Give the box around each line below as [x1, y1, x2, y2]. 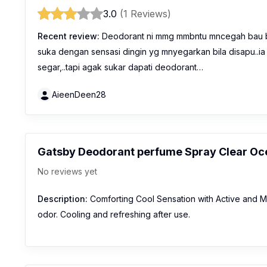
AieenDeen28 [52, 89, 106, 100]
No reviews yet [38, 166, 97, 177]
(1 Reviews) [120, 8, 171, 20]
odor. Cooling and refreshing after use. [38, 209, 190, 220]
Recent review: [38, 31, 100, 42]
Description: [38, 194, 88, 204]
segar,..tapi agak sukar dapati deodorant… [38, 62, 203, 73]
